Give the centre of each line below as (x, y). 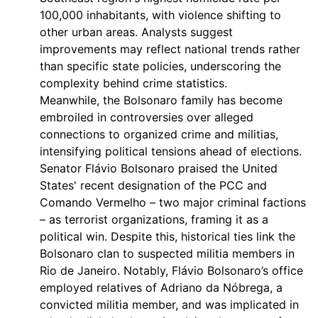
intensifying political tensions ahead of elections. (171, 151)
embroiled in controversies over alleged (147, 117)
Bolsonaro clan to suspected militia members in (167, 253)
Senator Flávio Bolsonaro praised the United (159, 168)
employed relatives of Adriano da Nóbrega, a (161, 287)
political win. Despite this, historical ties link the (168, 236)
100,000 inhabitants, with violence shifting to (160, 15)
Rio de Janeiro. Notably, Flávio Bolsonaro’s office (171, 270)
